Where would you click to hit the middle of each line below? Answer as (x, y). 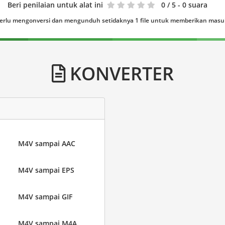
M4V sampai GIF (45, 197)
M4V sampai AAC (46, 144)
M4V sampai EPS (46, 170)
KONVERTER (119, 74)
